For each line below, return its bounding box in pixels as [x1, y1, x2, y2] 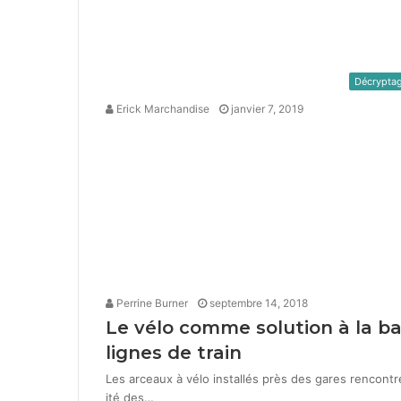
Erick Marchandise [114, 102, 209, 115]
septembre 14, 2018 [209, 296, 308, 310]
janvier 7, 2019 [231, 102, 303, 115]
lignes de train [106, 342, 242, 363]
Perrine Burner [114, 296, 188, 310]
